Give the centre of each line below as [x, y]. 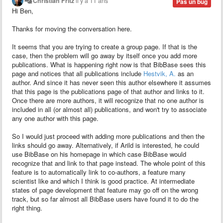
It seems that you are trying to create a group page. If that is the [105, 46]
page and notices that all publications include [78, 73]
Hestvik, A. [160, 73]
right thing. [27, 208]
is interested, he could [166, 145]
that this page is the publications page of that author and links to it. [108, 91]
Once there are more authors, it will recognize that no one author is [108, 100]
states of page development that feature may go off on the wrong [105, 190]
